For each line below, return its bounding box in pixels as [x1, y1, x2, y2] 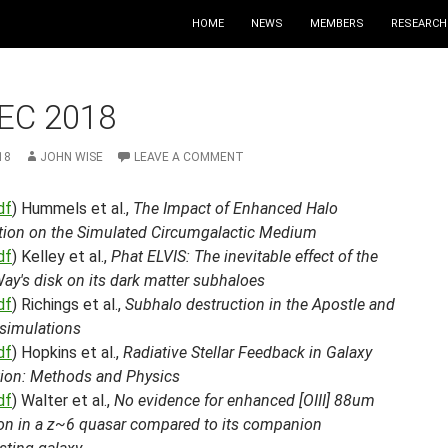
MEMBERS [310, 17, 364, 30]
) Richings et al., [12, 295, 125, 314]
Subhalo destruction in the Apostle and [125, 295, 395, 314]
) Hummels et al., [12, 199, 133, 218]
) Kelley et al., [12, 247, 111, 266]
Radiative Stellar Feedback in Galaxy [123, 343, 372, 362]
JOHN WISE [40, 150, 103, 164]
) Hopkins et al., [12, 343, 123, 362]
